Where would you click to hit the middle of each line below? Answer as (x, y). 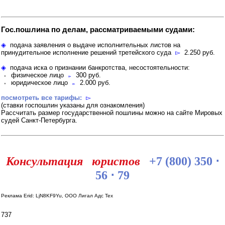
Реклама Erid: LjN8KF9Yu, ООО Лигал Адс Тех (57, 196)
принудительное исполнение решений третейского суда (88, 53)
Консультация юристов (76, 161)
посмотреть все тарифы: (41, 98)
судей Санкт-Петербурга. (39, 121)
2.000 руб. (93, 83)
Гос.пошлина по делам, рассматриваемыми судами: (98, 30)
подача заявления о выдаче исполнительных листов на (93, 45)
